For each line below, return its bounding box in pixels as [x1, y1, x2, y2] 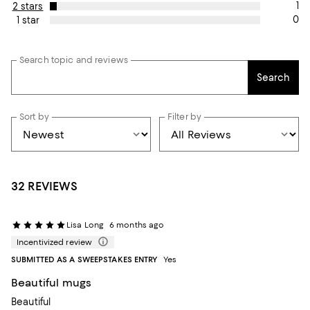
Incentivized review [17, 237, 93, 247]
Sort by [19, 111, 49, 122]
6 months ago [109, 220, 165, 230]
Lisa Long [66, 220, 104, 230]
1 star [16, 14, 39, 26]
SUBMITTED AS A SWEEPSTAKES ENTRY [11, 255, 158, 264]
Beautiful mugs [11, 276, 92, 289]
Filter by [167, 111, 202, 122]
